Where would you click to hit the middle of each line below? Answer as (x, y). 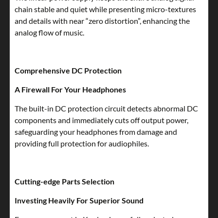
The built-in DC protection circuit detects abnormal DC (106, 109)
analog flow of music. (49, 33)
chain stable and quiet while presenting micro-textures (105, 9)
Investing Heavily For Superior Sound (79, 200)
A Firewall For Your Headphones (70, 90)
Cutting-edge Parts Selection (64, 182)
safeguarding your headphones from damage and (96, 132)
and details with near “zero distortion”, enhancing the (102, 21)
